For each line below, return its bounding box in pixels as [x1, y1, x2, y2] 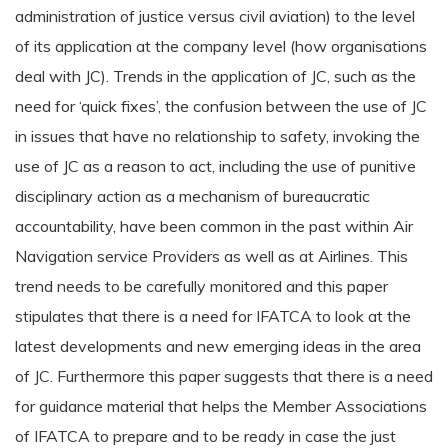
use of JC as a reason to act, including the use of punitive [15, 156, 416, 176]
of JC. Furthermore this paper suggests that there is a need [15, 366, 433, 386]
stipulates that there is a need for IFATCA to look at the [15, 306, 411, 326]
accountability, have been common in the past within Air [15, 216, 413, 236]
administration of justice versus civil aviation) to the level [15, 6, 415, 26]
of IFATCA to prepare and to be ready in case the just [15, 426, 396, 446]
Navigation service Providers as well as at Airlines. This [15, 246, 408, 266]
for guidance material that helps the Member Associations [15, 396, 427, 416]
